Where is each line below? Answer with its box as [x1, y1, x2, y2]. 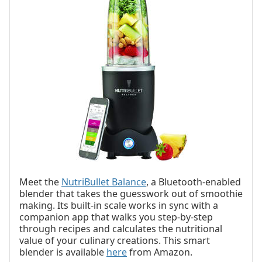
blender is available [19, 246, 106, 259]
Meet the [19, 175, 61, 189]
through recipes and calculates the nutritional [19, 222, 222, 236]
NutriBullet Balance [61, 175, 146, 189]
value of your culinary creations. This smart [19, 234, 210, 247]
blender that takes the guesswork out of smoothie [19, 187, 243, 201]
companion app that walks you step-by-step [19, 211, 213, 224]
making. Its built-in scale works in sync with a [19, 199, 218, 212]
